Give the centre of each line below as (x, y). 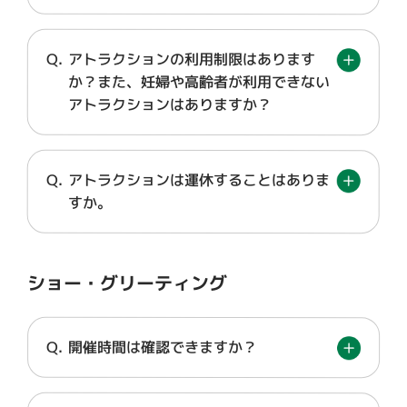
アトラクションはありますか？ (169, 104)
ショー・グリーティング (128, 283)
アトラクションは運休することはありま (199, 180)
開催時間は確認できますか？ (163, 347)
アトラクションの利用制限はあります (191, 59)
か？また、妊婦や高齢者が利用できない (199, 82)
